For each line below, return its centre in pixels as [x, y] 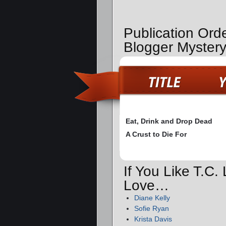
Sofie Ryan [152, 209]
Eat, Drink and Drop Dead [169, 121]
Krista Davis [153, 219]
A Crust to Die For [156, 134]
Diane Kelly [152, 198]
